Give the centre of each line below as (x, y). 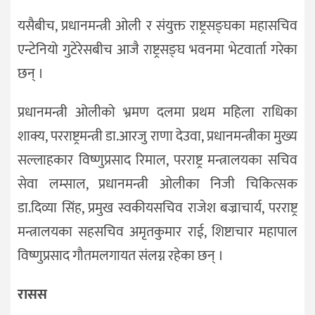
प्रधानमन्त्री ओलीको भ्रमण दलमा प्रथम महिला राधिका (157, 112)
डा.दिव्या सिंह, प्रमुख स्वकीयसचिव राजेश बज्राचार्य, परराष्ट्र (157, 208)
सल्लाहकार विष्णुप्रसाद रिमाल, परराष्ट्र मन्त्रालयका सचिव (157, 160)
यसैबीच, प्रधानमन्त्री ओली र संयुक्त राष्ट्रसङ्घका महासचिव (157, 26)
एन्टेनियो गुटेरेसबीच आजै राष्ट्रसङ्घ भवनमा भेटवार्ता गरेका (157, 50)
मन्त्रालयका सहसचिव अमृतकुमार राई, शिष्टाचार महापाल (157, 232)
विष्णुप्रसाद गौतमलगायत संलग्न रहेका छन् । (121, 256)
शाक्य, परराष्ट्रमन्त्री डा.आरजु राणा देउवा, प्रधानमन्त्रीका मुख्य (157, 136)
